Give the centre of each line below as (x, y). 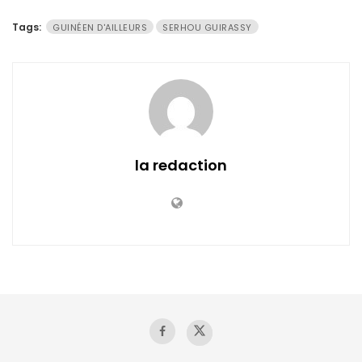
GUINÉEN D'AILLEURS (100, 27)
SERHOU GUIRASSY (207, 27)
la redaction (181, 165)
